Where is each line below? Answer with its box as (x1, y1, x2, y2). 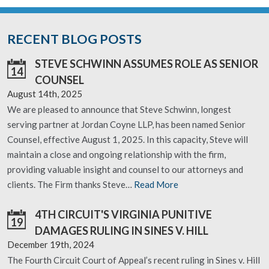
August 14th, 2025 (7, 88, 82, 99)
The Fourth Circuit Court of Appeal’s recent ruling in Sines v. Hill (7, 255, 260, 265)
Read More (134, 179, 178, 190)
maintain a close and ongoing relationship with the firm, (7, 149, 226, 160)
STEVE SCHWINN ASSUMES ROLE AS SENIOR (35, 57, 258, 70)
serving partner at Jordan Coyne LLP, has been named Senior (7, 119, 246, 130)
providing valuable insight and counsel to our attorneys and (7, 164, 243, 175)
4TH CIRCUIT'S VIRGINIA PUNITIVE (35, 208, 212, 221)
